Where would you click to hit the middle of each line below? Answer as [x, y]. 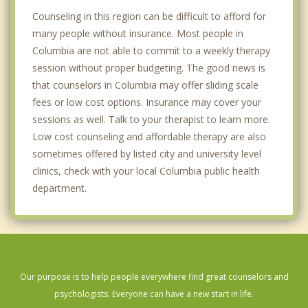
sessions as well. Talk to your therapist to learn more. [151, 120]
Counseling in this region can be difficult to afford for [149, 16]
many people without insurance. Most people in [138, 34]
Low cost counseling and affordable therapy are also [149, 137]
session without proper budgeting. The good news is [149, 68]
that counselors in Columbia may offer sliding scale [145, 85]
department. [59, 188]
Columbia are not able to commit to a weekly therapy [151, 51]
